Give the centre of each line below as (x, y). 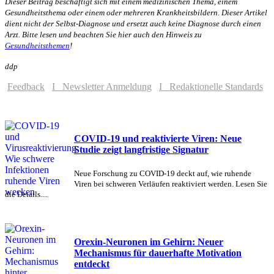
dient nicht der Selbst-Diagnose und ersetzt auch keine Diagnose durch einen (133, 23)
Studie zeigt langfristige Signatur (141, 150)
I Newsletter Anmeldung (102, 86)
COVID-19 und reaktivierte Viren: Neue (158, 139)
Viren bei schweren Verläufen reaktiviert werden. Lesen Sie (171, 184)
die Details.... (26, 194)
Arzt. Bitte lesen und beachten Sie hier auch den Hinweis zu (103, 34)
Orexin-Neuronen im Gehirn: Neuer (149, 242)
